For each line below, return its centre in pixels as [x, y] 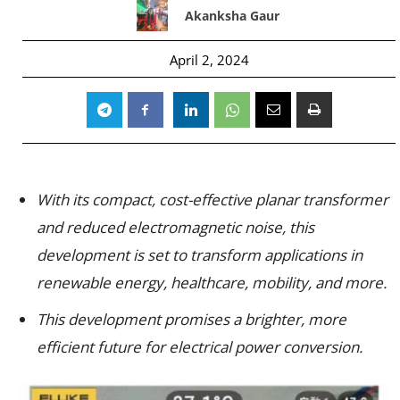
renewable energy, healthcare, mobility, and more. [212, 282]
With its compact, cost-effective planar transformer [212, 199]
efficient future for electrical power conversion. [200, 346]
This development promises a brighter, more [192, 319]
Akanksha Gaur [232, 15]
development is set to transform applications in [200, 254]
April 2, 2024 [209, 59]
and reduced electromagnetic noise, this [175, 227]
